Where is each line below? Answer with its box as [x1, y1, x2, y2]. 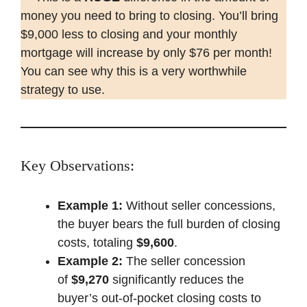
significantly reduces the [109, 272, 244, 286]
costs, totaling [58, 235, 136, 249]
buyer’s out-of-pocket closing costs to [58, 291, 261, 305]
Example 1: [58, 198, 123, 212]
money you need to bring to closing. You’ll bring [21, 8, 278, 23]
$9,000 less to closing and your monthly [21, 27, 237, 41]
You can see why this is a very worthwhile [21, 64, 247, 78]
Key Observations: [21, 156, 134, 174]
